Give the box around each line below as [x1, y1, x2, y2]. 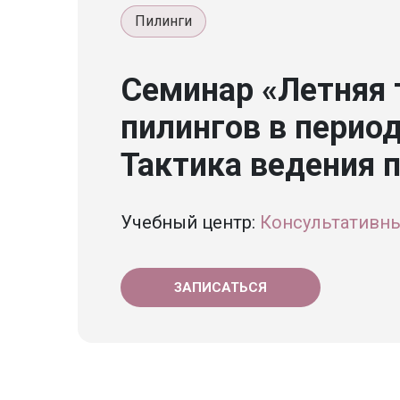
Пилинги [135, 12, 192, 29]
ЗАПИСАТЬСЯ [174, 279, 267, 296]
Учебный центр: [121, 212, 260, 233]
